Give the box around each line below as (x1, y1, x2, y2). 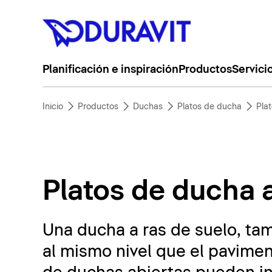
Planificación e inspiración (42, 64, 178, 75)
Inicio (42, 103, 63, 111)
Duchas (132, 103, 163, 111)
